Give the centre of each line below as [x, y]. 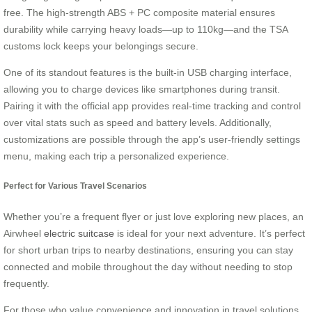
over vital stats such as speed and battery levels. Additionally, [138, 122]
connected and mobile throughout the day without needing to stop [148, 266]
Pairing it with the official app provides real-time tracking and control [152, 106]
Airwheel [24, 233]
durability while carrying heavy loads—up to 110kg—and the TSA [146, 29]
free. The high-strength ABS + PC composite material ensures [139, 12]
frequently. [26, 283]
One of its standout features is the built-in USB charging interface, [148, 72]
